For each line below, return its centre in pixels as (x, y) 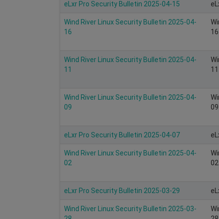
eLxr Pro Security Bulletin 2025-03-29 (122, 190)
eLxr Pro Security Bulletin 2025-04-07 (122, 135)
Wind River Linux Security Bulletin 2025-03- (130, 208)
